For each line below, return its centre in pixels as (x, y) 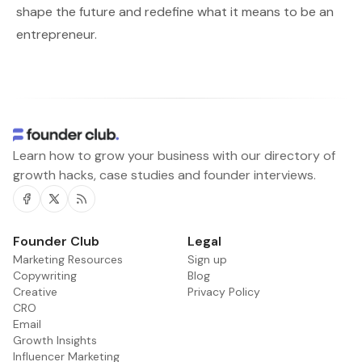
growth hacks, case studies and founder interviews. (164, 175)
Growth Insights (55, 340)
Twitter (68, 214)
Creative (35, 292)
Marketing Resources (68, 259)
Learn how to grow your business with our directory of (174, 156)
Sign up (207, 259)
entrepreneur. (57, 34)
